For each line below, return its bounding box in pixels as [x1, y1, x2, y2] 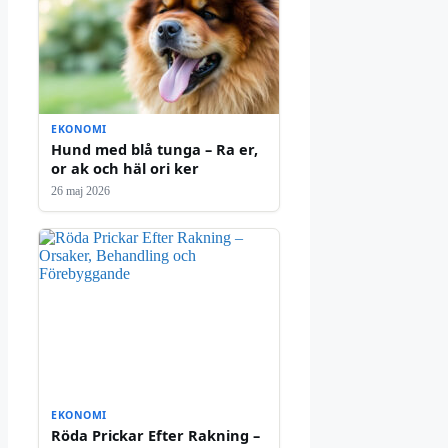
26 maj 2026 [51, 183, 110, 198]
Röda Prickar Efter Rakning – [51, 424, 260, 445]
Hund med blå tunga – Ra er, [51, 138, 258, 159]
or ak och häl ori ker [51, 157, 199, 178]
